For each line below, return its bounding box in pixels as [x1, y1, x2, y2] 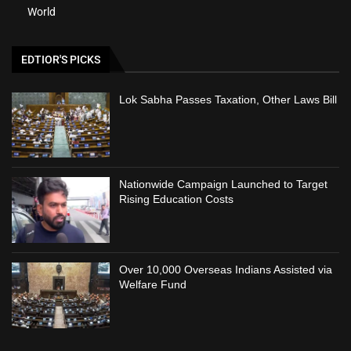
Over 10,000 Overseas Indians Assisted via [119, 263, 333, 277]
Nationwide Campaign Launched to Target [119, 178, 328, 191]
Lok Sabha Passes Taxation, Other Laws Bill [119, 92, 338, 106]
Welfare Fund [119, 278, 187, 291]
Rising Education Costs [119, 193, 234, 206]
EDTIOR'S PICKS [21, 52, 100, 66]
